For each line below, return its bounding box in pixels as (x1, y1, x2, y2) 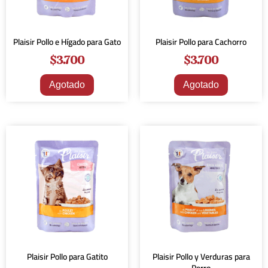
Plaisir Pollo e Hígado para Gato (13, 34, 121, 50)
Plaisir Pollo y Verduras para (152, 249, 250, 264)
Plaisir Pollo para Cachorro (156, 34, 246, 50)
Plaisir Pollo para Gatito (26, 249, 108, 264)
